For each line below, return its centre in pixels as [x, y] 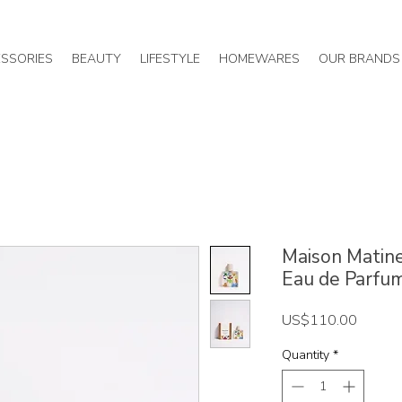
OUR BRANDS [359, 59]
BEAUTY [96, 59]
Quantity [306, 355]
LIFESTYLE [170, 59]
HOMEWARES [259, 59]
